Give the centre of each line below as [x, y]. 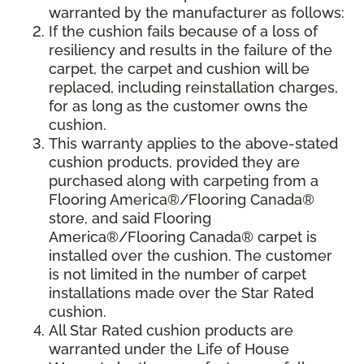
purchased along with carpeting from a [184, 181]
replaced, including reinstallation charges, [193, 88]
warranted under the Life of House [169, 349]
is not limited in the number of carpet [178, 275]
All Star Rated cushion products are [171, 331]
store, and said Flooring [130, 219]
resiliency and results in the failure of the [191, 50]
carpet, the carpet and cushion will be [179, 69]
